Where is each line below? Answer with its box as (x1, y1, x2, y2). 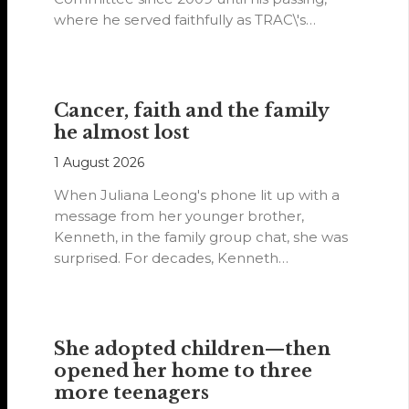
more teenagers (54, 382, 210, 404)
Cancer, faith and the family (54, 100, 330, 122)
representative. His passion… (54, 32, 250, 50)
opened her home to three (54, 360, 313, 383)
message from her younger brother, (54, 207, 305, 225)
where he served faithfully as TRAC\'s (54, 11, 307, 29)
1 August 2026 (54, 154, 145, 172)
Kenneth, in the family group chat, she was (54, 228, 349, 246)
